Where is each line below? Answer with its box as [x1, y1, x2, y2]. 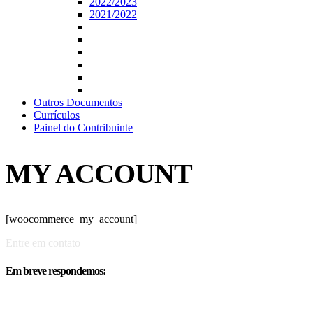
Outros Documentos [34, 96, 122, 108]
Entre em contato [6, 237, 80, 249]
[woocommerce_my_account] [6, 213, 137, 226]
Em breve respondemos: [6, 264, 105, 277]
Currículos [34, 109, 80, 121]
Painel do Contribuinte [34, 122, 133, 133]
